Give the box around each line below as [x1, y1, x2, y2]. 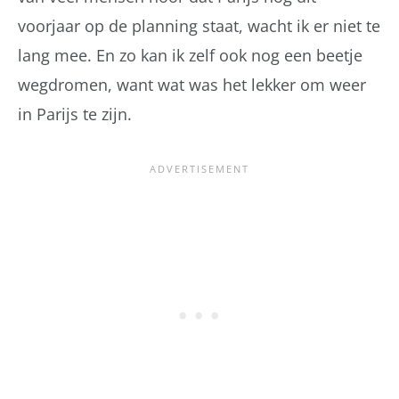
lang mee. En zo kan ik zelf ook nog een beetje [18, 45, 362, 66]
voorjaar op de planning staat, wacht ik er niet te [18, 15, 380, 37]
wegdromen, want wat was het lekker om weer [18, 74, 366, 95]
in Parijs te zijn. [18, 103, 132, 125]
